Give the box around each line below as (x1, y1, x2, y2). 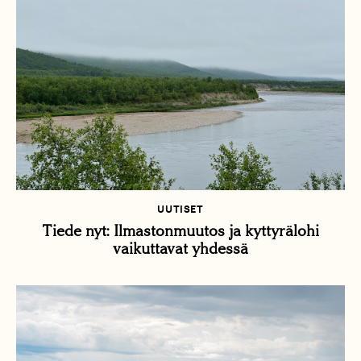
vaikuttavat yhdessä (113, 239, 248, 259)
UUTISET (157, 203, 204, 216)
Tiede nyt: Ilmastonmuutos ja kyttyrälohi (42, 222, 319, 241)
